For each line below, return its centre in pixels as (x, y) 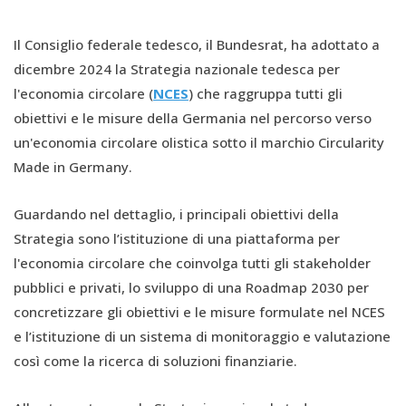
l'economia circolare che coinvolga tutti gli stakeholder (192, 263)
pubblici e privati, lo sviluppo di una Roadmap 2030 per (191, 288)
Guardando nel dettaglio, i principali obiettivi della (176, 214)
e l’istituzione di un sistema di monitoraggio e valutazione (202, 337)
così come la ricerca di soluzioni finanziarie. (155, 361)
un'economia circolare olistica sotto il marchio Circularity (199, 143)
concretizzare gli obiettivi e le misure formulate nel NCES (199, 312)
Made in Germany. (73, 167)
